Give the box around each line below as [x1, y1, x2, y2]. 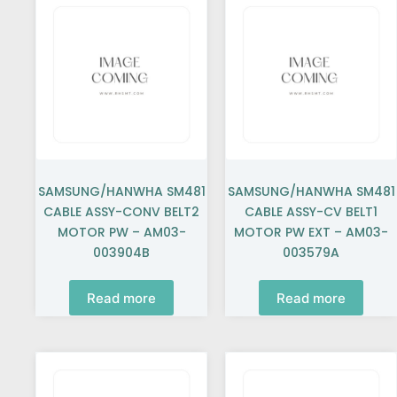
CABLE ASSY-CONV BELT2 [43, 203, 199, 221]
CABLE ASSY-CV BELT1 [245, 203, 378, 221]
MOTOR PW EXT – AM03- [234, 223, 388, 241]
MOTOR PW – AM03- [57, 223, 186, 241]
